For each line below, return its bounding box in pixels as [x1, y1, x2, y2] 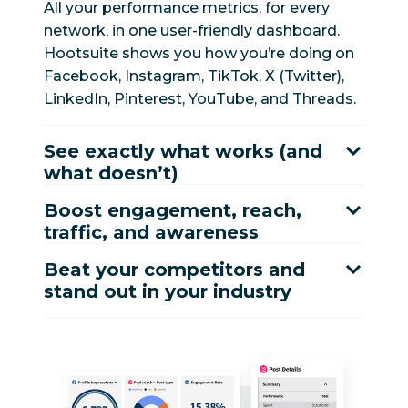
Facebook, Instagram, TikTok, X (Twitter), [44, 67, 344, 85]
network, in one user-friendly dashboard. [44, 22, 340, 39]
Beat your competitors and [44, 259, 305, 280]
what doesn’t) [44, 162, 178, 184]
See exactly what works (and [44, 140, 322, 162]
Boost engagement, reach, [44, 199, 301, 221]
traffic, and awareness [44, 221, 259, 243]
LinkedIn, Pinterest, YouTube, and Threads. [44, 90, 356, 107]
